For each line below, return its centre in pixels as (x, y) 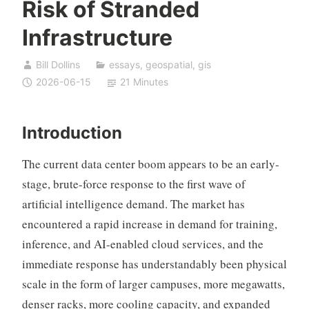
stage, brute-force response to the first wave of (133, 184)
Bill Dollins (58, 65)
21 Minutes (144, 82)
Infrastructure (97, 37)
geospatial (169, 65)
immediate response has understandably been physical (154, 264)
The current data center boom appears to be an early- (150, 164)
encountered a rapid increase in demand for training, (149, 224)
